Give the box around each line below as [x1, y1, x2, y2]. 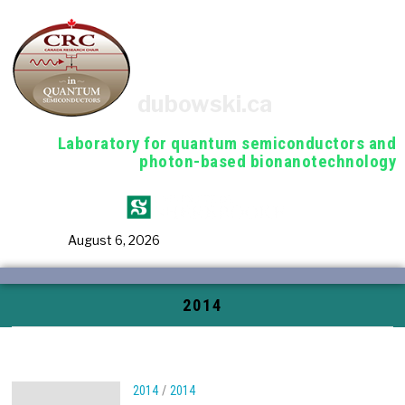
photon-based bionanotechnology [139, 150, 396, 172]
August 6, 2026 [68, 231, 160, 248]
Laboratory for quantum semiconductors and [57, 132, 396, 154]
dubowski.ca [137, 89, 273, 118]
